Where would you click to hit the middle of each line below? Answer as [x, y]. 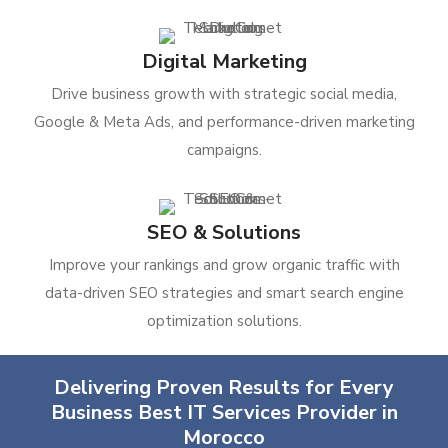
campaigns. [224, 150]
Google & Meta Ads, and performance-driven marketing [224, 122]
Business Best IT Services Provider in [224, 412]
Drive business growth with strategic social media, [224, 94]
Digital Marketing [224, 61]
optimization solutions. [224, 321]
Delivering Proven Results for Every [224, 387]
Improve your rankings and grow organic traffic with [224, 265]
